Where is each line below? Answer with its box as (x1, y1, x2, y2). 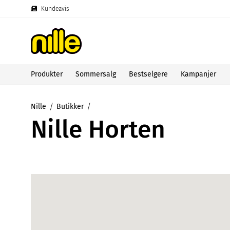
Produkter (31, 69, 63, 79)
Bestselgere (129, 69, 168, 79)
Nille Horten (31, 114, 165, 144)
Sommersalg (75, 69, 116, 79)
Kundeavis (41, 5, 69, 12)
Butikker (56, 102, 84, 111)
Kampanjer (181, 69, 216, 79)
